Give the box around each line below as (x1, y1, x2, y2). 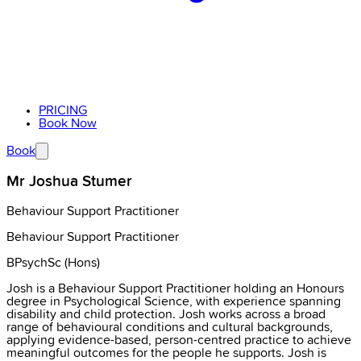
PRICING (39, 103, 87, 117)
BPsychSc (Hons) (6, 256, 100, 270)
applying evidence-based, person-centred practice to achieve (6, 334, 351, 347)
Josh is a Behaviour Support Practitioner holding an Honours (6, 282, 344, 296)
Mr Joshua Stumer (6, 174, 132, 190)
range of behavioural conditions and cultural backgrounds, (6, 321, 333, 334)
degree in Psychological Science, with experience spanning (6, 295, 341, 309)
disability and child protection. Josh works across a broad (6, 308, 326, 322)
